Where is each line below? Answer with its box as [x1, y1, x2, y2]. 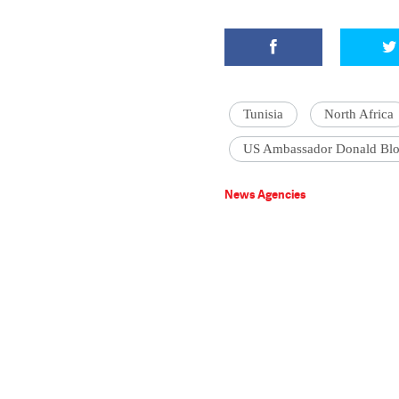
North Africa [324, 107, 394, 121]
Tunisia [243, 107, 283, 121]
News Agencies [224, 186, 306, 202]
